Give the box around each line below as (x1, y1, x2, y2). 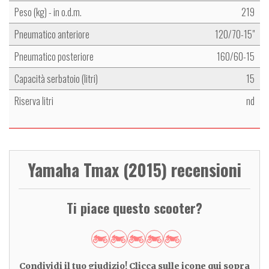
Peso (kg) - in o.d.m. (14, 5, 83, 20)
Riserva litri (14, 94, 53, 109)
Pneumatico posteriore (14, 49, 94, 64)
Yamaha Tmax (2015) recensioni (28, 157, 241, 183)
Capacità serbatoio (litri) (14, 71, 98, 86)
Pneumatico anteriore (14, 27, 89, 42)
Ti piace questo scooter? (67, 198, 202, 218)
